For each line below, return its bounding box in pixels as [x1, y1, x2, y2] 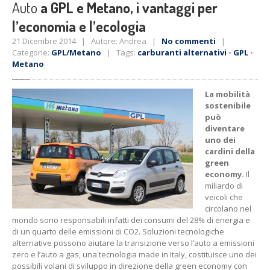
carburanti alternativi [137, 47, 227, 58]
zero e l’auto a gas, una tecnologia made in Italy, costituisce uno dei [12, 249, 257, 260]
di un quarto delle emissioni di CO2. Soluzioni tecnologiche [12, 226, 224, 237]
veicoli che [205, 192, 243, 202]
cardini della [205, 146, 255, 157]
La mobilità [205, 89, 250, 99]
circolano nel [205, 203, 251, 214]
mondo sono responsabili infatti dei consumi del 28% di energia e [12, 215, 250, 225]
